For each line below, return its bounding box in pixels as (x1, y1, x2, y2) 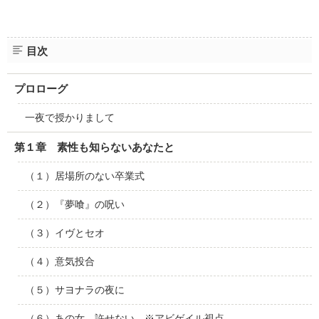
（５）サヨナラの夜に (24, 283, 125, 296)
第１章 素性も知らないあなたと (14, 140, 174, 153)
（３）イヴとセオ (24, 226, 105, 239)
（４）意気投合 (24, 255, 95, 267)
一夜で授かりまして (24, 111, 115, 123)
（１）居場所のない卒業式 (24, 169, 145, 182)
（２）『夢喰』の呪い (24, 198, 125, 210)
